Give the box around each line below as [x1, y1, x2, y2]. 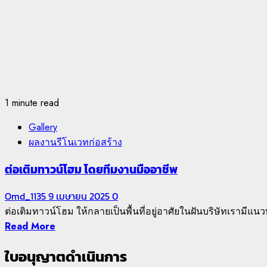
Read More [5, 219, 55, 234]
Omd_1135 [5, 189, 48, 204]
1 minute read [5, 95, 59, 110]
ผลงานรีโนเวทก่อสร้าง [29, 135, 122, 149]
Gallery [29, 120, 57, 134]
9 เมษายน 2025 [48, 189, 112, 204]
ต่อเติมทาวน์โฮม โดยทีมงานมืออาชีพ [5, 160, 178, 178]
